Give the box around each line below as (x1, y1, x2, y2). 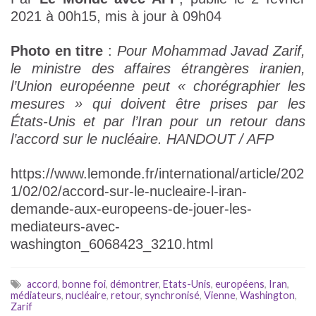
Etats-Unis (163, 278, 211, 291)
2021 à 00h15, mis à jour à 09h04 (11, 8, 221, 25)
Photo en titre (11, 43, 104, 59)
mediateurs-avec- (11, 219, 120, 235)
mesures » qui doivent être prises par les (11, 96, 305, 112)
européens (215, 278, 265, 291)
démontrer (110, 278, 159, 291)
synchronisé (145, 289, 200, 302)
